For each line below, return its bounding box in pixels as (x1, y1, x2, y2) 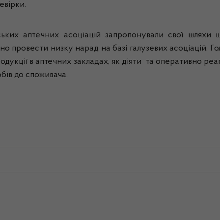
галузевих (129, 44, 167, 53)
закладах (73, 57, 108, 66)
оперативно (156, 57, 202, 66)
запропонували (105, 31, 164, 40)
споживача (26, 71, 66, 80)
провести (12, 44, 48, 53)
